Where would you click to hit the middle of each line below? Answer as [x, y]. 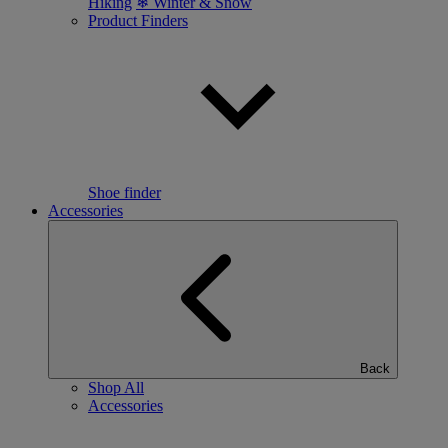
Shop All [116, 387]
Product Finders [138, 20]
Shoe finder [124, 192]
